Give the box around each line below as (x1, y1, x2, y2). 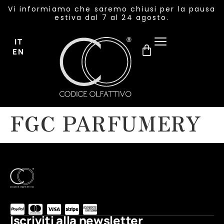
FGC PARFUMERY (10, 108, 202, 137)
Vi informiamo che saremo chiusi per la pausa (8, 4, 216, 14)
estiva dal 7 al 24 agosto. (54, 12, 169, 22)
